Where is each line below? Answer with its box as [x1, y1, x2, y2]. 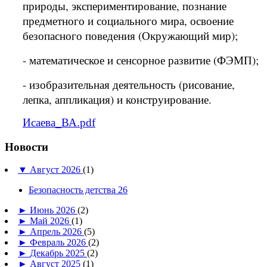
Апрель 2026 [30, 226, 84, 237]
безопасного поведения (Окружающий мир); [23, 28, 238, 44]
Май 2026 [30, 216, 72, 226]
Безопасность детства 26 [29, 185, 128, 195]
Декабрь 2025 [30, 248, 87, 259]
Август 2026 [30, 164, 83, 175]
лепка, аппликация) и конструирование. [23, 92, 212, 107]
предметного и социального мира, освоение [23, 13, 234, 29]
